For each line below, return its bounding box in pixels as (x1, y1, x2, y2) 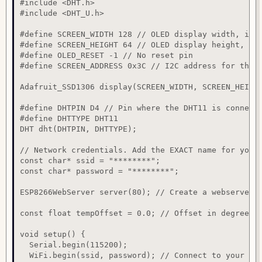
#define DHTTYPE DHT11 (20, 114, 118, 123)
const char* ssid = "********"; (20, 156, 160, 166)
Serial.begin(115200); (20, 240, 127, 250)
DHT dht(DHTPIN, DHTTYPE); (20, 125, 137, 134)
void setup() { (20, 230, 85, 239)
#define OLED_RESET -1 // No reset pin (20, 51, 193, 60)
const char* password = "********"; (20, 167, 179, 176)
